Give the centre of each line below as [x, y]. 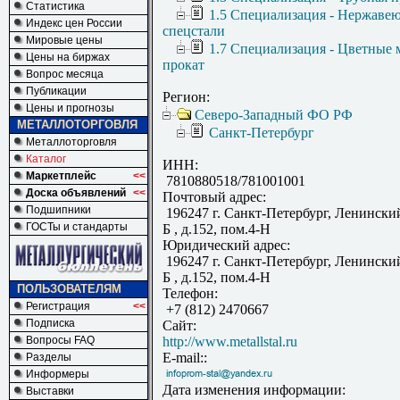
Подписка [50, 323]
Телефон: [190, 294]
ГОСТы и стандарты [77, 227]
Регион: [186, 97]
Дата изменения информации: [254, 390]
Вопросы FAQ [60, 340]
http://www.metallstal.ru [230, 342]
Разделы [49, 357]
